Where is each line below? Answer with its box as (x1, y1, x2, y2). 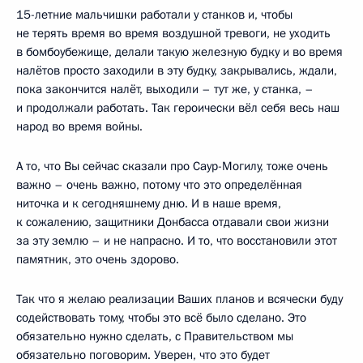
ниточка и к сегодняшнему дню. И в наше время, (16, 194, 281, 211)
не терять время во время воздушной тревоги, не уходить (16, 24, 331, 41)
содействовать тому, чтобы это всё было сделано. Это (16, 309, 306, 326)
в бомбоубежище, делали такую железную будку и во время (16, 43, 343, 60)
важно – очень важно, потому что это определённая (16, 176, 302, 193)
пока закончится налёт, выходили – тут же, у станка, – (16, 80, 314, 97)
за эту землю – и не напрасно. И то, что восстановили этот (16, 232, 337, 249)
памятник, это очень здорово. (16, 250, 179, 267)
